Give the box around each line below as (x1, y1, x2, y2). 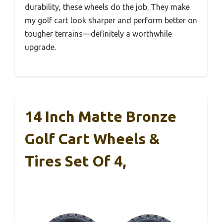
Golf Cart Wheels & (25, 130, 160, 147)
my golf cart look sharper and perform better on (25, 16, 197, 25)
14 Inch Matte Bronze (25, 108, 176, 125)
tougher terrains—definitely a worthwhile (25, 29, 172, 38)
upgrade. (25, 43, 56, 52)
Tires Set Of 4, (25, 153, 126, 169)
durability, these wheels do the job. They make (25, 2, 190, 11)
